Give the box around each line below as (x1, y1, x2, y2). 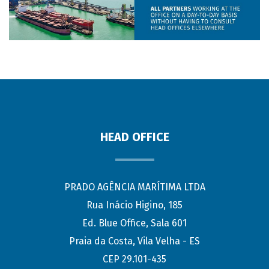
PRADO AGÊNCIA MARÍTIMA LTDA (64, 181, 205, 193)
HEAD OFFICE (100, 129, 169, 144)
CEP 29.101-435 (103, 253, 166, 265)
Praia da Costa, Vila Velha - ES (69, 235, 200, 247)
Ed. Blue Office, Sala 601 (82, 217, 187, 229)
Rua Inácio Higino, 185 (86, 199, 183, 211)
